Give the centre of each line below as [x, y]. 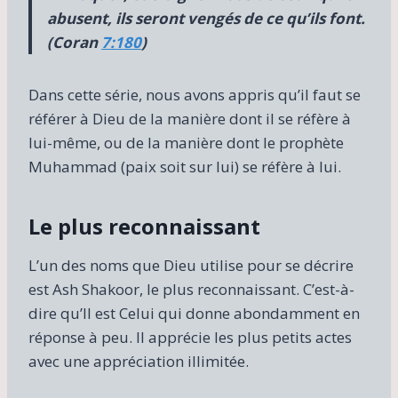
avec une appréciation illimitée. [139, 361]
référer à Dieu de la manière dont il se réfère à [190, 118]
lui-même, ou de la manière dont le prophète [186, 142]
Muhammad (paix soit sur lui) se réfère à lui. [185, 166]
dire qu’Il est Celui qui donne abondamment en [194, 313]
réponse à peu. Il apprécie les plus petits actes [190, 337]
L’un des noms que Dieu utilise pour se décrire [191, 265]
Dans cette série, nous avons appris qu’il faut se [195, 94]
